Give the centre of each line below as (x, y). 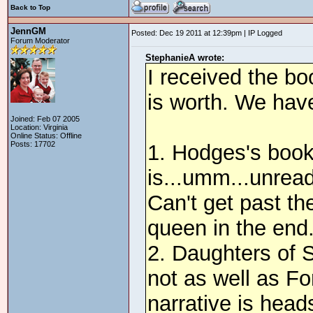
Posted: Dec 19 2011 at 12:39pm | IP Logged (207, 33)
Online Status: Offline (46, 136)
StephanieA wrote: (184, 58)
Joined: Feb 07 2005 (45, 119)
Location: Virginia (39, 127)
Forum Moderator (40, 41)
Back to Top (30, 7)
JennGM (28, 31)
